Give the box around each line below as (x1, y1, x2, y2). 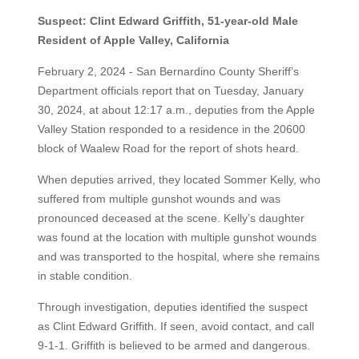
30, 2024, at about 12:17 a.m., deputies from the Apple (37, 103, 315, 116)
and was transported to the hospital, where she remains (37, 250, 320, 263)
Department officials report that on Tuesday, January (37, 84, 304, 97)
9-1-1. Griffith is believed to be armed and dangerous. (37, 339, 310, 352)
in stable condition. (37, 269, 132, 282)
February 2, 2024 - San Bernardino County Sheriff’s (37, 65, 299, 78)
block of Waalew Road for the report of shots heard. (37, 142, 299, 155)
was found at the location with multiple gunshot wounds (37, 231, 317, 244)
